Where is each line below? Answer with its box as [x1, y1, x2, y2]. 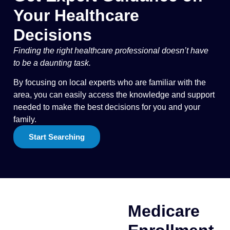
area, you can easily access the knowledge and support [13, 90, 215, 100]
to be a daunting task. [13, 59, 91, 68]
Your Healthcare [13, 6, 139, 25]
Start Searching [29, 132, 85, 141]
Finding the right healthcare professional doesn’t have [13, 46, 208, 55]
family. [13, 115, 36, 124]
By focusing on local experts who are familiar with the [13, 78, 206, 87]
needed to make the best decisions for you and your [13, 103, 200, 112]
